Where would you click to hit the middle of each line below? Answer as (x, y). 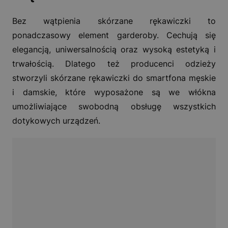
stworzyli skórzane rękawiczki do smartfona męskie (114, 78)
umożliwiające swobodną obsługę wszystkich (114, 107)
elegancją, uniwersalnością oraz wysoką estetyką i (114, 50)
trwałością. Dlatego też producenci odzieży (114, 64)
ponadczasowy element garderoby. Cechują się (114, 35)
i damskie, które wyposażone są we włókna (114, 92)
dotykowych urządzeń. (56, 121)
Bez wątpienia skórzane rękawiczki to (114, 21)
